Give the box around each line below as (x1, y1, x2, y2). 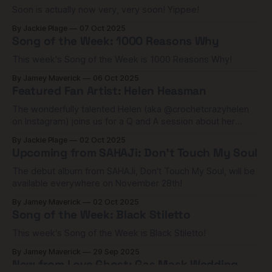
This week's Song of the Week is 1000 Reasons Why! (12, 54, 232, 65)
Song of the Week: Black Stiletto (12, 207, 191, 222)
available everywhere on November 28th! (12, 178, 182, 189)
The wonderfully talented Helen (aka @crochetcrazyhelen (12, 104, 249, 115)
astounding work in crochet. (12, 128, 126, 139)
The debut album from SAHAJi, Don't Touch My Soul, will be (12, 166, 255, 177)
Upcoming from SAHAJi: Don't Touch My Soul (12, 145, 258, 160)
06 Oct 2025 (93, 73, 139, 83)
